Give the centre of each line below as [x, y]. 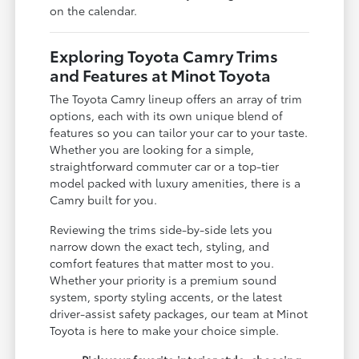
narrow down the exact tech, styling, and [160, 246]
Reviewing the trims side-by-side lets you [161, 230]
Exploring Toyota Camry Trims [164, 56]
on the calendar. [94, 11]
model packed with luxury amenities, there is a [175, 183]
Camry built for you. [104, 200]
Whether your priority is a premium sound [163, 280]
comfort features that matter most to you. [162, 263]
